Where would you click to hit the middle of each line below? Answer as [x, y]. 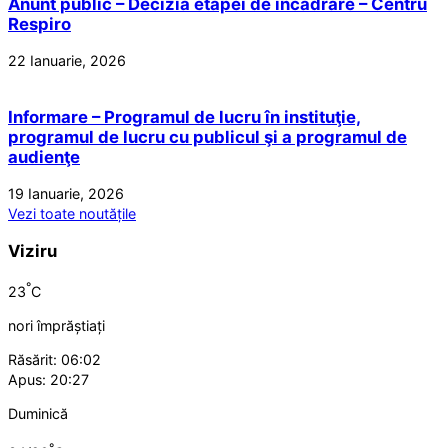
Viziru [32, 250]
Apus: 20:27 [48, 379]
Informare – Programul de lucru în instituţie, [184, 117]
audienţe [44, 157]
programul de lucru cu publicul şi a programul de [207, 137]
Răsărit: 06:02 [54, 359]
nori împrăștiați [56, 325]
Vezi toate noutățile [72, 214]
